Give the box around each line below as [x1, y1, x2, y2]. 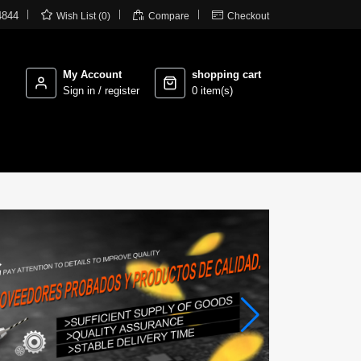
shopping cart [192, 68, 262, 81]
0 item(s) [192, 85, 234, 97]
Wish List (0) [56, 10, 110, 22]
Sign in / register [63, 85, 140, 97]
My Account [63, 68, 122, 81]
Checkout [227, 10, 269, 22]
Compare [148, 10, 189, 22]
